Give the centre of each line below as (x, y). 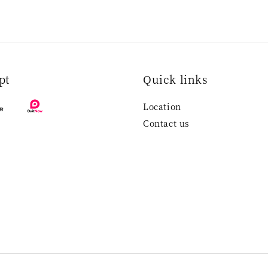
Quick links (175, 79)
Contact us (166, 124)
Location (162, 107)
